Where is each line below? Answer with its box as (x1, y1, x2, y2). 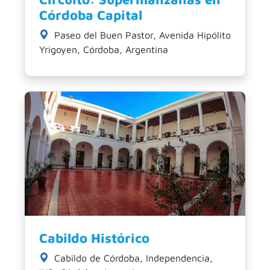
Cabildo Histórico (39, 230, 149, 246)
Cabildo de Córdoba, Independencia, (51, 252, 213, 263)
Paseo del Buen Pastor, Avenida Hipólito (51, 29, 231, 40)
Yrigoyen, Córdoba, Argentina (39, 43, 168, 55)
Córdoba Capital (39, 7, 142, 23)
